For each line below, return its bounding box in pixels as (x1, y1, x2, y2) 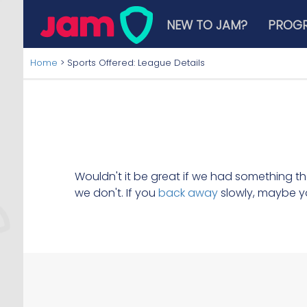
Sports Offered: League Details (66, 56, 205, 69)
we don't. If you (74, 185, 158, 201)
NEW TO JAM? (167, 16, 248, 34)
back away (158, 185, 218, 201)
